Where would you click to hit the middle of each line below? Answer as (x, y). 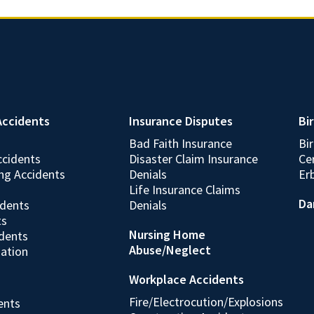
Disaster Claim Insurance (193, 159)
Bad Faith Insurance (180, 143)
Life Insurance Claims (184, 190)
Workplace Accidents (186, 279)
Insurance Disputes (180, 121)
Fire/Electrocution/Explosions (206, 302)
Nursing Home (167, 234)
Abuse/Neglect (170, 250)
